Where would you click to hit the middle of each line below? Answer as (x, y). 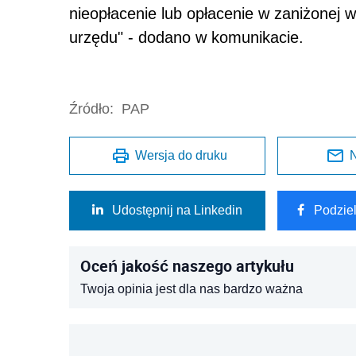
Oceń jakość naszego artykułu (187, 265)
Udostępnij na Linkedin (177, 210)
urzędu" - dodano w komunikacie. (186, 37)
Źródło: (91, 108)
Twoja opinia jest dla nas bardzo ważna (192, 288)
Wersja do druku (182, 155)
